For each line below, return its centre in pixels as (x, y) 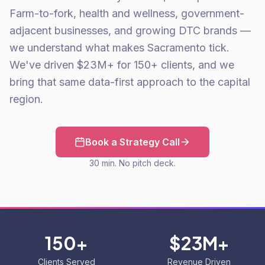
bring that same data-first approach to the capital (130, 82)
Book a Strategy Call (132, 142)
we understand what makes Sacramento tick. (119, 48)
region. (26, 99)
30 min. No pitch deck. (132, 163)
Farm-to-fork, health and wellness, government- (127, 13)
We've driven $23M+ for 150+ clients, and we (122, 65)
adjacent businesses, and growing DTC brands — (130, 30)
